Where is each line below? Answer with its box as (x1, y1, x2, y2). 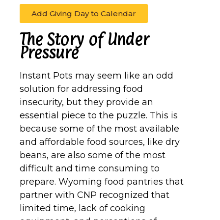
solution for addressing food (20, 83, 143, 94)
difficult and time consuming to (20, 163, 160, 174)
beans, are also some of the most (20, 149, 165, 161)
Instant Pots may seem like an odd (20, 70, 173, 81)
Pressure (20, 43, 79, 62)
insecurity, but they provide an (20, 96, 153, 108)
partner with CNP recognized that (20, 189, 169, 200)
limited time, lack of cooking (20, 202, 145, 214)
